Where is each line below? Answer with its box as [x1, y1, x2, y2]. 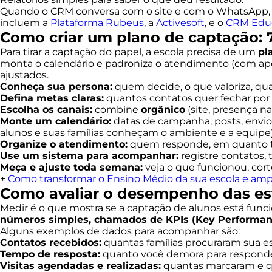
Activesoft [156, 17, 205, 29]
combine [92, 104, 141, 115]
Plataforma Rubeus [50, 17, 144, 29]
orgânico [141, 104, 185, 115]
